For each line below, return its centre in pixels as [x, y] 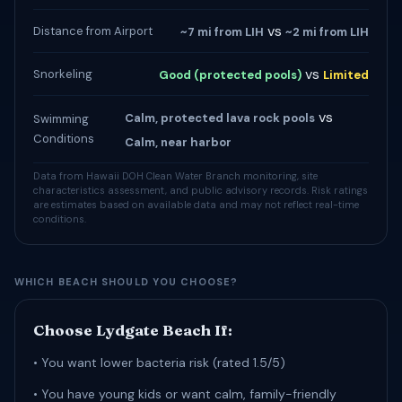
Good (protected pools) [230, 75]
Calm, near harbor [178, 142]
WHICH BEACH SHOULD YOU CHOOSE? [126, 282]
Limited [346, 75]
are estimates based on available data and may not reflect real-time [196, 205]
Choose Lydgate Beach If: [133, 330]
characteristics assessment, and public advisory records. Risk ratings [201, 190]
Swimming [61, 119]
